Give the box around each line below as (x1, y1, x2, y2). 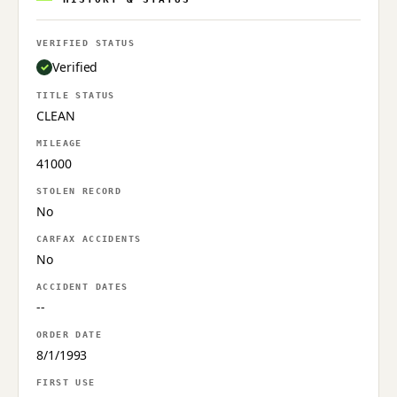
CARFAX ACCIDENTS (36, 233, 142, 244)
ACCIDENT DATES (36, 281, 128, 292)
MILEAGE (36, 137, 82, 148)
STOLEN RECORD (36, 185, 122, 196)
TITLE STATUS (36, 90, 115, 100)
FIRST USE (36, 377, 96, 387)
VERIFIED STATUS (36, 37, 135, 48)
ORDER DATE (36, 329, 102, 339)
